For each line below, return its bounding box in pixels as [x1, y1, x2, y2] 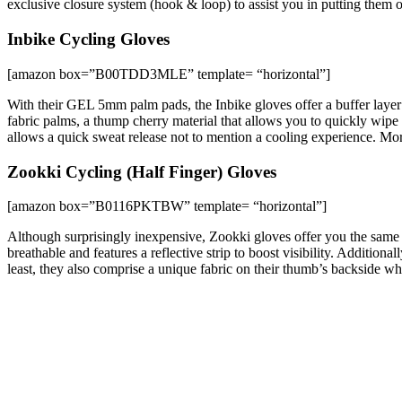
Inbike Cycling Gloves [7, 30, 170, 49]
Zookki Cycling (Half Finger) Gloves [7, 162, 276, 181]
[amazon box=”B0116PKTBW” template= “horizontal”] [7, 198, 327, 214]
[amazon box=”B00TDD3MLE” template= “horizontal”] [7, 66, 330, 82]
